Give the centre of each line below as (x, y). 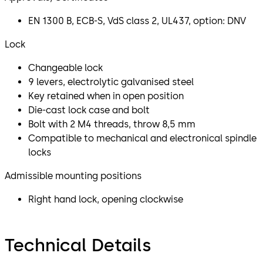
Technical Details (78, 245)
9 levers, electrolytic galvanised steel (111, 82)
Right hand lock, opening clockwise (106, 199)
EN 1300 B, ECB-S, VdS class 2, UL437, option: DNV (137, 21)
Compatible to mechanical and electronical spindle (142, 138)
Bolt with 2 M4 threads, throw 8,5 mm (112, 124)
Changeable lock (65, 68)
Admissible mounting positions (73, 176)
